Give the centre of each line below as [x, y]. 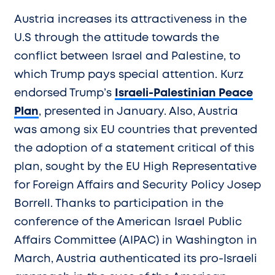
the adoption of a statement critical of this [134, 148]
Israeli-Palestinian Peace [184, 93]
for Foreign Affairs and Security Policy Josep [137, 185]
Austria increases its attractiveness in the [130, 19]
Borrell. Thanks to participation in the [119, 203]
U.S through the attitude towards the [117, 38]
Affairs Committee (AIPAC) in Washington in [136, 240]
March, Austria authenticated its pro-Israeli [136, 259]
